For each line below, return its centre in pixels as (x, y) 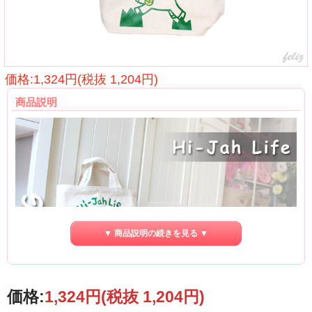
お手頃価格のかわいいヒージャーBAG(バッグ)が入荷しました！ (126, 299)
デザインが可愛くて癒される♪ (81, 286)
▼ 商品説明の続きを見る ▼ (156, 233)
